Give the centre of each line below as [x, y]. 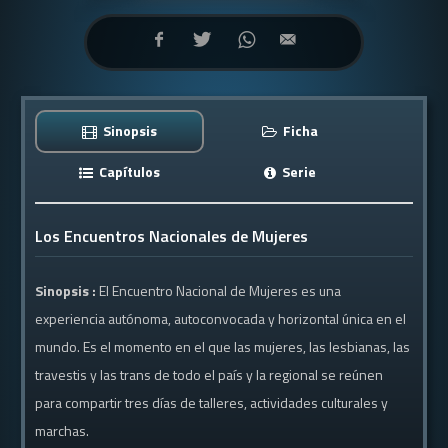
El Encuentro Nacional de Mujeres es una [220, 290]
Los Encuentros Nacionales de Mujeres [172, 236]
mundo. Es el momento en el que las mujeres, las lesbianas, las [223, 346]
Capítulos [128, 171]
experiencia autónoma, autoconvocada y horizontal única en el [221, 318]
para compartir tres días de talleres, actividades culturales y [212, 402]
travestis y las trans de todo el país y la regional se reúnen [209, 374]
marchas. [62, 430]
